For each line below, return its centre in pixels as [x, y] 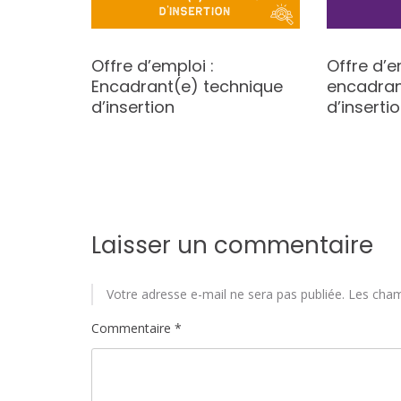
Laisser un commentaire [232, 245]
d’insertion [132, 107]
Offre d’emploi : [152, 65]
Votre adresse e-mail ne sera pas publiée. [226, 294]
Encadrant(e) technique [187, 86]
